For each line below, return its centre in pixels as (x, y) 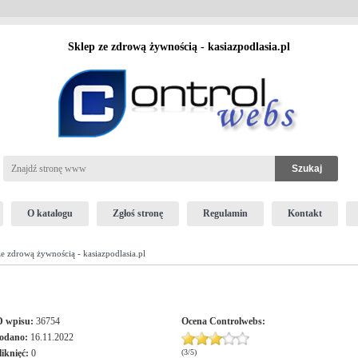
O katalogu (50, 213)
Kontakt (304, 213)
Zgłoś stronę (137, 213)
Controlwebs (235, 321)
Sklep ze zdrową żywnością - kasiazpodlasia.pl (179, 47)
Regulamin (225, 213)
